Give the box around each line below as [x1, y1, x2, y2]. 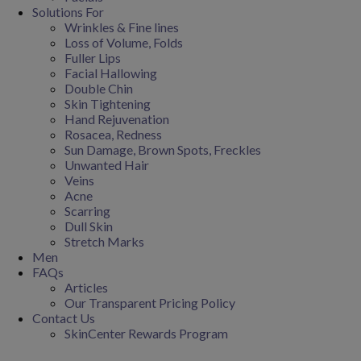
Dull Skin [64, 218, 113, 234]
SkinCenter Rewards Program [64, 326, 228, 341]
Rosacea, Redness [64, 127, 162, 142]
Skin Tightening [64, 96, 151, 111]
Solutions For [32, 4, 104, 19]
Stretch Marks [64, 234, 144, 249]
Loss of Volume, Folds [64, 35, 183, 50]
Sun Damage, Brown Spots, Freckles [64, 142, 261, 157]
